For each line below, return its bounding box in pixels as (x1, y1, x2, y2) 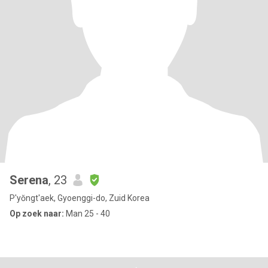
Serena (10, 173, 48, 187)
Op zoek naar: (10, 209, 64, 218)
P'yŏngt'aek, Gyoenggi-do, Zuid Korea (10, 193, 150, 203)
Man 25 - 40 (64, 209, 110, 218)
